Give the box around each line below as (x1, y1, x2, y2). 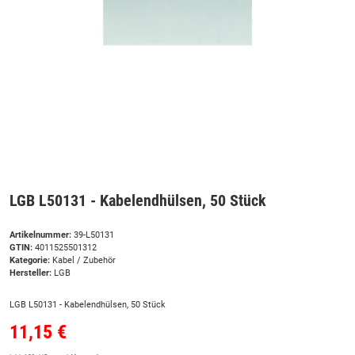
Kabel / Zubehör (52, 255, 116, 266)
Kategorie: (10, 255, 52, 266)
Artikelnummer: (10, 230, 74, 241)
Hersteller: (10, 268, 52, 279)
